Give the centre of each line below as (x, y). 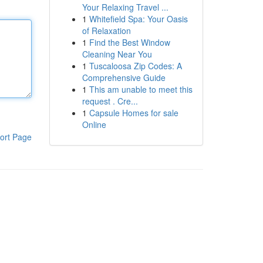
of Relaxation (106, 31)
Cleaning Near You (117, 54)
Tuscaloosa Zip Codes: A (135, 66)
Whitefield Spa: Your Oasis (138, 19)
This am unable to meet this (141, 89)
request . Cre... (110, 101)
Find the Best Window (129, 42)
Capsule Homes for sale (134, 113)
